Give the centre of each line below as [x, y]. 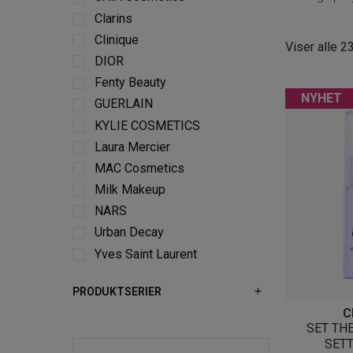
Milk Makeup [130, 190]
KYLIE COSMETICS [147, 125]
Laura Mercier [132, 147]
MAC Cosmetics [139, 168]
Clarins [113, 18]
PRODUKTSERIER [117, 291]
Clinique [117, 39]
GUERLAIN [124, 104]
